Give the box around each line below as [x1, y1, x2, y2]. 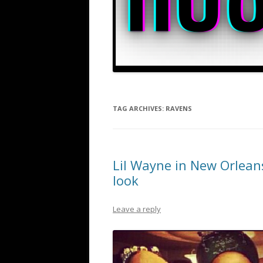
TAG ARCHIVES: [113, 104, 166, 113]
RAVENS [166, 104, 192, 113]
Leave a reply [113, 204, 161, 215]
